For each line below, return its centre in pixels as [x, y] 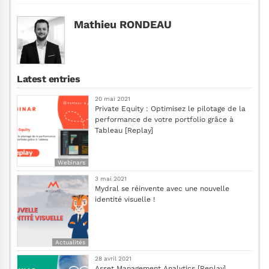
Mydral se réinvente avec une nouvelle [162, 188]
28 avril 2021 [113, 258]
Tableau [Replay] [124, 130]
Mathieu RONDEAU [123, 24]
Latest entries [49, 79]
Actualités [70, 242]
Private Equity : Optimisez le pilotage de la [170, 108]
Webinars [71, 162]
